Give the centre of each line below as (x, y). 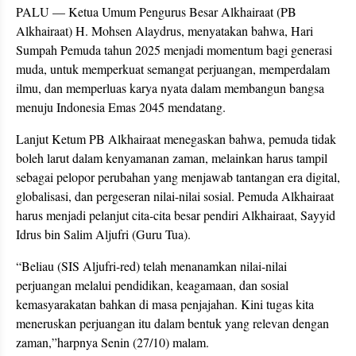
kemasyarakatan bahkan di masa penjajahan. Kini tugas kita (165, 304)
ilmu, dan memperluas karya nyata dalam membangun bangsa (170, 87)
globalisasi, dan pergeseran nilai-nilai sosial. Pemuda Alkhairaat (175, 195)
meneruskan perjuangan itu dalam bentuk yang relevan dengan (172, 323)
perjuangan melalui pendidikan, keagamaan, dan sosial (152, 284)
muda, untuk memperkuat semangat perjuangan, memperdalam (173, 68)
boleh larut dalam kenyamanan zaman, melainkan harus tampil (172, 157)
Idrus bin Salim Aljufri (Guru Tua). (103, 234)
